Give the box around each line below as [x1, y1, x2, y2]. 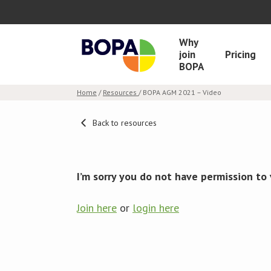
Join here [77, 201, 117, 215]
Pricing [225, 48, 256, 61]
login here [132, 201, 179, 215]
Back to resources [90, 117, 157, 129]
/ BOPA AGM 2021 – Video [139, 88, 221, 97]
